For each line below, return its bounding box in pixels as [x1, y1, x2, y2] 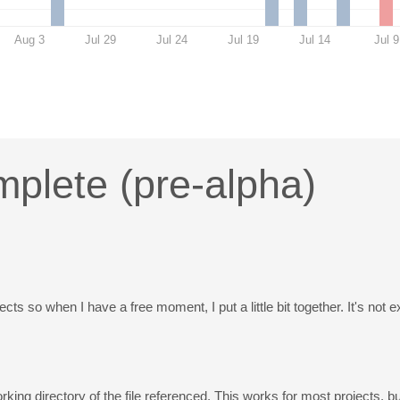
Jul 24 [156, 32, 188, 46]
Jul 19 [228, 32, 260, 46]
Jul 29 [85, 32, 117, 46]
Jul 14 [299, 32, 331, 46]
